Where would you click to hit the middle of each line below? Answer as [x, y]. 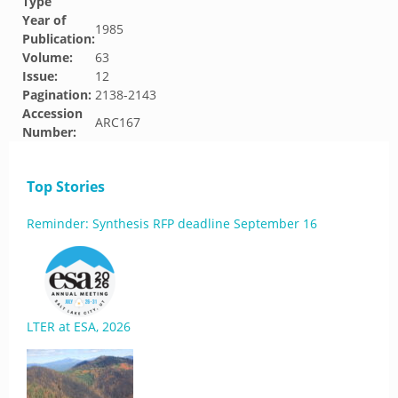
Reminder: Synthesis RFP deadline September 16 [172, 223]
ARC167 [118, 122]
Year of [44, 20]
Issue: [40, 76]
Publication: [59, 39]
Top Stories [66, 187]
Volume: [48, 57]
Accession [52, 113]
